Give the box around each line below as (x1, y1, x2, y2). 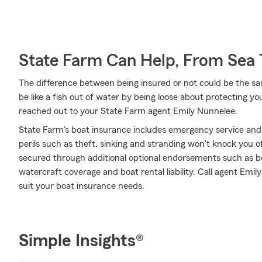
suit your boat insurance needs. (19, 181, 144, 191)
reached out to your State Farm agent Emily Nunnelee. (19, 106, 237, 116)
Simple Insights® (19, 232, 144, 250)
